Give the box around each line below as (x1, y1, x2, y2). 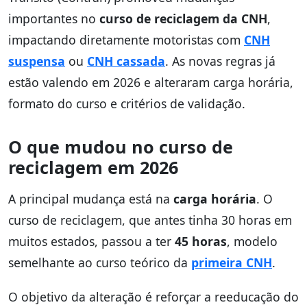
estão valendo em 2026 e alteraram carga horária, (8, 73, 293, 90)
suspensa (8, 52, 65, 69)
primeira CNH (191, 254, 272, 271)
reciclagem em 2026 (8, 155, 178, 179)
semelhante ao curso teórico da (8, 254, 191, 271)
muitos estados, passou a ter (8, 232, 175, 249)
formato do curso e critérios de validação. (8, 95, 245, 112)
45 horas (175, 232, 227, 249)
